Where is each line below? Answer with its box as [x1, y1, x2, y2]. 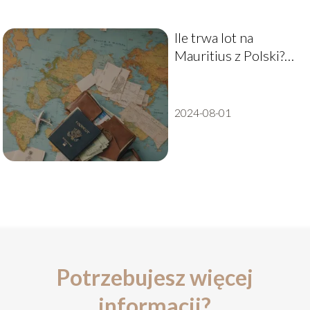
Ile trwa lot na [174, 28, 253, 46]
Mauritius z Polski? [174, 46, 284, 64]
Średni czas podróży [174, 64, 293, 82]
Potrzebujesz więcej [56, 263, 253, 291]
